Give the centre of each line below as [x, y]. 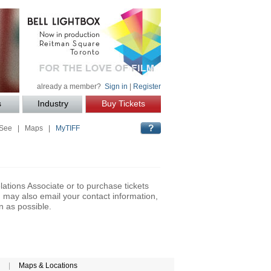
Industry [53, 104]
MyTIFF [67, 128]
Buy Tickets [123, 104]
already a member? [71, 87]
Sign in [116, 87]
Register [147, 87]
